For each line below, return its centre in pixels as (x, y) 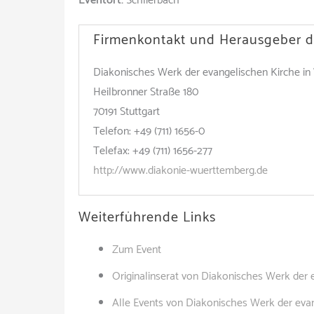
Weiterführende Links (147, 218)
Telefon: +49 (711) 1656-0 (149, 131)
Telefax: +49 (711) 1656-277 (153, 151)
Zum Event (137, 250)
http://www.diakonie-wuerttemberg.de (180, 171)
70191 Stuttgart (127, 112)
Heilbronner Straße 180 (146, 92)
